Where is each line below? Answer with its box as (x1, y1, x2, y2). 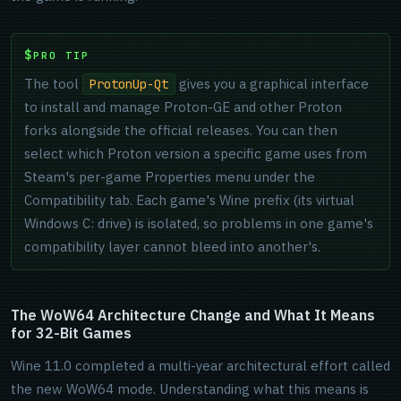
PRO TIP (33, 48, 90, 62)
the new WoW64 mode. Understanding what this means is (11, 380, 369, 397)
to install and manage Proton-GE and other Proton (24, 98, 342, 115)
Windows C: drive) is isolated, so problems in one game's (24, 215, 373, 232)
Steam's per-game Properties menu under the (24, 168, 315, 185)
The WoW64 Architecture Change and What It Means (11, 306, 375, 324)
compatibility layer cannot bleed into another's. (24, 238, 320, 255)
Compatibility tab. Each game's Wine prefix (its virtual (24, 192, 354, 209)
